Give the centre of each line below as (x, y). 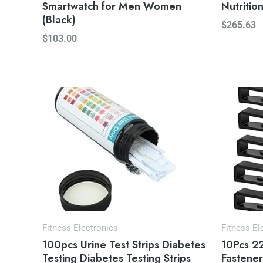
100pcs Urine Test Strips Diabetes (124, 245)
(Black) (59, 20)
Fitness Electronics (80, 228)
